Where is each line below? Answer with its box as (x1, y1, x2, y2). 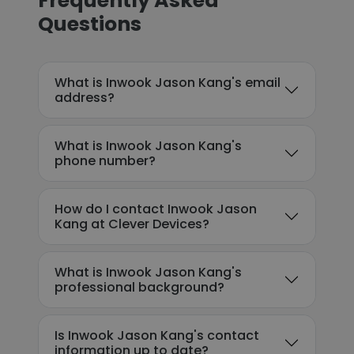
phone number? (55, 152, 156, 170)
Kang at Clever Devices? (55, 215, 209, 233)
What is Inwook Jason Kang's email (55, 73, 281, 92)
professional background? (55, 278, 224, 296)
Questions (38, 10, 141, 38)
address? (55, 88, 115, 107)
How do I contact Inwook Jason (55, 200, 257, 218)
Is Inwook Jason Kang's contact (55, 326, 259, 345)
